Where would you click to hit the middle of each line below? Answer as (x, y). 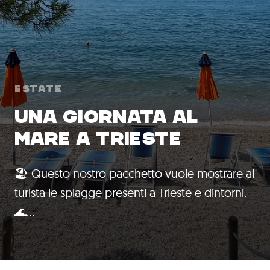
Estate (39, 89)
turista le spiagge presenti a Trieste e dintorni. (130, 193)
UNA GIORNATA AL (106, 117)
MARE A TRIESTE (98, 139)
